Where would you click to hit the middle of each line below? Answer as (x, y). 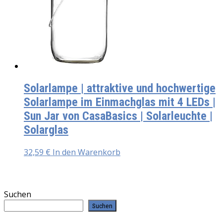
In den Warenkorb (86, 152)
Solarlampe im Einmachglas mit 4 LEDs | (120, 102)
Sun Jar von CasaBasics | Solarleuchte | (118, 116)
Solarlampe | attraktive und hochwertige (120, 88)
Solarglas (46, 130)
